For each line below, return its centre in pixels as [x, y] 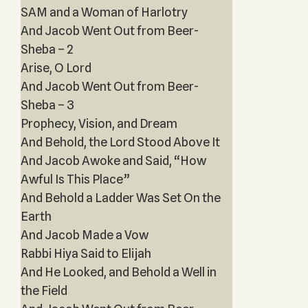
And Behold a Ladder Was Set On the [120, 198]
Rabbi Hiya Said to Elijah [86, 253]
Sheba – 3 [47, 105]
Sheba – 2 [47, 49]
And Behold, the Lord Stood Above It [120, 142]
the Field [44, 290]
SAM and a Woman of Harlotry [104, 12]
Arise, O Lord [56, 68]
